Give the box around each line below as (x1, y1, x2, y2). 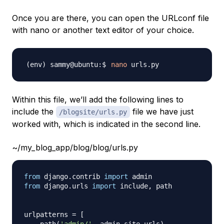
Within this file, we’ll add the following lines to (12, 94, 183, 104)
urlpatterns (24, 210, 72, 218)
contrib (72, 172, 104, 180)
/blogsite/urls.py (59, 108, 127, 116)
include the (12, 106, 56, 116)
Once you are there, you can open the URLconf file (12, 13, 209, 23)
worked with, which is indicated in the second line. (12, 119, 200, 129)
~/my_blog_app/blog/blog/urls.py (12, 142, 138, 152)
